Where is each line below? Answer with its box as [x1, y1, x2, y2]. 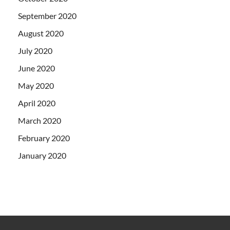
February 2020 [18, 133, 70, 143]
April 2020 [18, 98, 55, 108]
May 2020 [18, 81, 54, 91]
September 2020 [18, 11, 76, 21]
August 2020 [18, 28, 64, 39]
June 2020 [18, 63, 55, 73]
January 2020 [18, 150, 66, 161]
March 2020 [18, 116, 61, 126]
